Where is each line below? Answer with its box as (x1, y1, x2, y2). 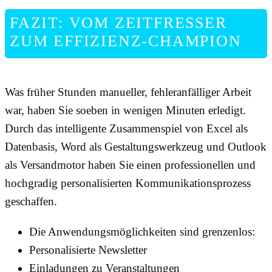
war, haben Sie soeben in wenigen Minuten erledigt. (5, 104, 246, 117)
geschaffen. (5, 195, 57, 208)
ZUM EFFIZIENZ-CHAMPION (10, 32, 242, 50)
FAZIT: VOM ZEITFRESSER (10, 14, 227, 32)
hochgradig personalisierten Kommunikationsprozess (5, 177, 251, 190)
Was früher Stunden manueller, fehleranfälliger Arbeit (5, 86, 251, 99)
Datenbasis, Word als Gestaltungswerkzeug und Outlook (5, 140, 267, 154)
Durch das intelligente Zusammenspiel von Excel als (5, 122, 248, 135)
